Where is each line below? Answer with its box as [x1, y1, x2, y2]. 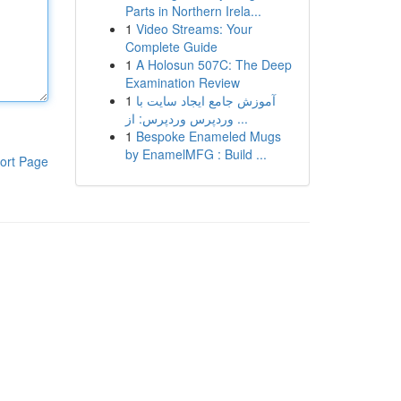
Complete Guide [124, 38, 218, 55]
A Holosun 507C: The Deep [135, 55, 292, 73]
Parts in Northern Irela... [124, 2, 261, 20]
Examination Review [124, 73, 240, 91]
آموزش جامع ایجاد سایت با [135, 91, 276, 109]
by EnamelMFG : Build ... [124, 145, 267, 163]
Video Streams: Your [135, 20, 252, 38]
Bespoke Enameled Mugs [135, 127, 281, 145]
